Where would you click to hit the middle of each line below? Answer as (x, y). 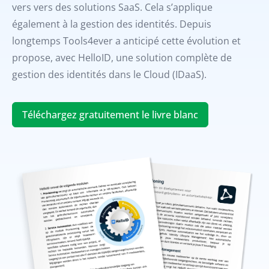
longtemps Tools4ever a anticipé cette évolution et (126, 41)
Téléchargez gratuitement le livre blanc (110, 115)
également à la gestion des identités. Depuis (112, 24)
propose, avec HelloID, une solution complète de (122, 58)
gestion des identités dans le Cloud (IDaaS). (109, 74)
